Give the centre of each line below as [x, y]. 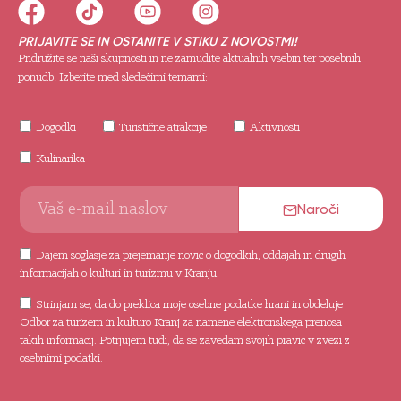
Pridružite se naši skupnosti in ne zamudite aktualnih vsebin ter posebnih [189, 59]
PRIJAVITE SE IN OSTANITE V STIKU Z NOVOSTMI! [158, 42]
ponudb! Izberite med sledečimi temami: [113, 78]
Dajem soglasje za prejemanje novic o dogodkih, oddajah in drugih [191, 256]
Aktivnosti [275, 128]
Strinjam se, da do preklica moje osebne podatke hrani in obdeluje [189, 305]
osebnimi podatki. [61, 359]
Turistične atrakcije [163, 128]
